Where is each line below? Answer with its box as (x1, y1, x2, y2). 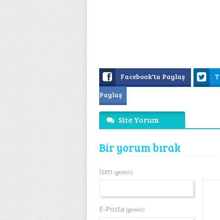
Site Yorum (117, 114, 159, 125)
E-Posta (99, 204, 126, 214)
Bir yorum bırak (99, 140, 181, 155)
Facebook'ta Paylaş (120, 72, 186, 82)
